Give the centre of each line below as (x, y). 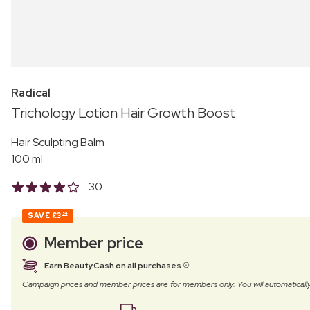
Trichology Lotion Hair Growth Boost (124, 112)
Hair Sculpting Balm (58, 142)
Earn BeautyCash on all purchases (113, 265)
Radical (31, 93)
